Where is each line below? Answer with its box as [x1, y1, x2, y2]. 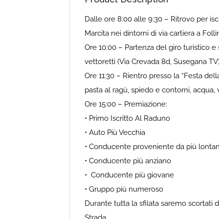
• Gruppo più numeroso [85, 184, 163, 194]
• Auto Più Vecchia [85, 128, 145, 137]
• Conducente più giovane [85, 170, 174, 179]
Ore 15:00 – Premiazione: [85, 99, 167, 109]
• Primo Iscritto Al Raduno [85, 113, 170, 123]
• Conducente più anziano [85, 156, 171, 165]
